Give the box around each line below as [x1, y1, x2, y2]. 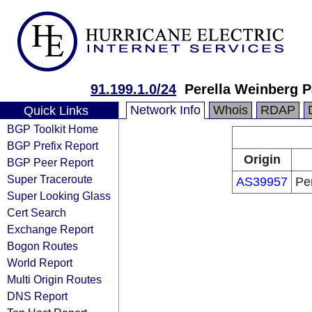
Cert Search [7, 206, 66, 219]
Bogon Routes [7, 240, 78, 252]
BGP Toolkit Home [7, 123, 98, 135]
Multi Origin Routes [7, 273, 102, 286]
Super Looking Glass [7, 189, 111, 202]
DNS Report [7, 290, 68, 302]
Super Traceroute [7, 173, 93, 185]
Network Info [130, 103, 201, 117]
